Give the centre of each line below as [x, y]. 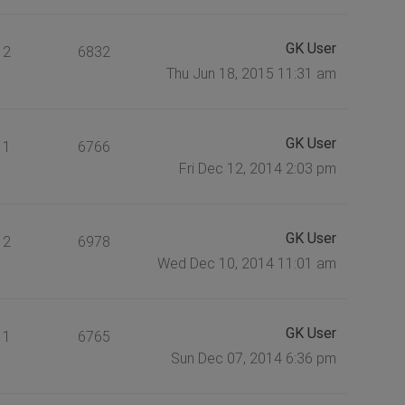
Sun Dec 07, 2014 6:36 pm [253, 358]
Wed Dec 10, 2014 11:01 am [246, 263]
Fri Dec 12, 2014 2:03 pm [257, 168]
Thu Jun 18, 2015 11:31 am [251, 73]
